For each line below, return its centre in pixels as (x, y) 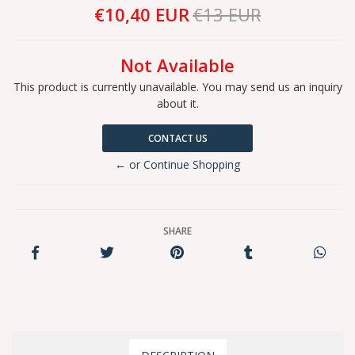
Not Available (177, 65)
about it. (177, 103)
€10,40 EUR (142, 15)
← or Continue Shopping (177, 164)
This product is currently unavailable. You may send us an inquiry (177, 87)
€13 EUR (227, 15)
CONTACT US (177, 138)
